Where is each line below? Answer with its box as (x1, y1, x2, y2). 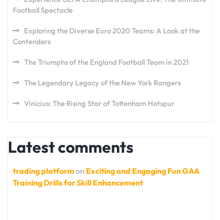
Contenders (13, 37, 51, 47)
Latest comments (8, 137, 134, 157)
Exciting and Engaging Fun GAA (86, 166, 200, 176)
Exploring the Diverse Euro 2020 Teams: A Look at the (24, 26, 200, 36)
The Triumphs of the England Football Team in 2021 (24, 57, 189, 67)
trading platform (13, 166, 74, 176)
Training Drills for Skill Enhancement (13, 178, 143, 188)
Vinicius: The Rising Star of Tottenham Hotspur (24, 99, 174, 109)
